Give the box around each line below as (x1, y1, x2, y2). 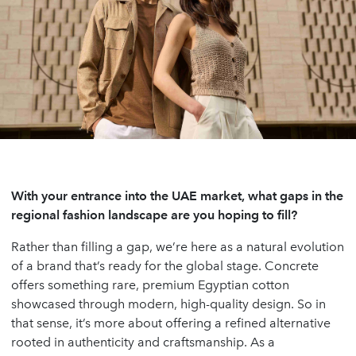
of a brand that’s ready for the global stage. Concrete (11, 257, 319, 273)
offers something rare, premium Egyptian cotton (11, 277, 289, 292)
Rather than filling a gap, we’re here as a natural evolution (11, 238, 344, 254)
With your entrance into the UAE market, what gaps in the (11, 188, 343, 203)
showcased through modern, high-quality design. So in (11, 296, 326, 311)
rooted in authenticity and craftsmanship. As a (11, 334, 275, 350)
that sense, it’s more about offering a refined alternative (11, 315, 331, 331)
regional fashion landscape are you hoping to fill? (11, 207, 297, 222)
